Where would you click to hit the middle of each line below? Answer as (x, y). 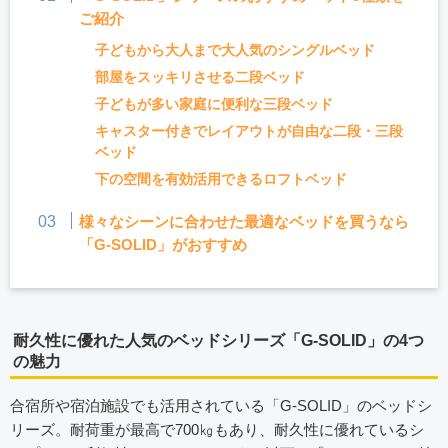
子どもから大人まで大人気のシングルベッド (235, 50)
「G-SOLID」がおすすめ (163, 244)
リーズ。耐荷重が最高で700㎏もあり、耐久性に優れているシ (217, 430)
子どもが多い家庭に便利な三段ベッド (214, 104)
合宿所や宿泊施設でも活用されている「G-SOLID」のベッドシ (221, 406)
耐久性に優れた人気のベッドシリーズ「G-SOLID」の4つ (218, 341)
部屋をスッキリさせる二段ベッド (200, 77)
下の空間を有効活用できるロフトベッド (221, 179)
